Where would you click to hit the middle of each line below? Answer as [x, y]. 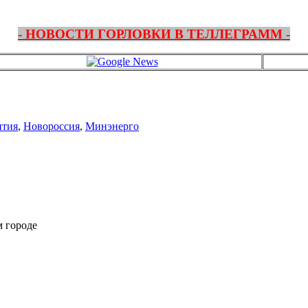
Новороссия [52, 126]
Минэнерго [112, 126]
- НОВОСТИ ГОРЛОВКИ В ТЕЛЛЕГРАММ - [154, 34]
